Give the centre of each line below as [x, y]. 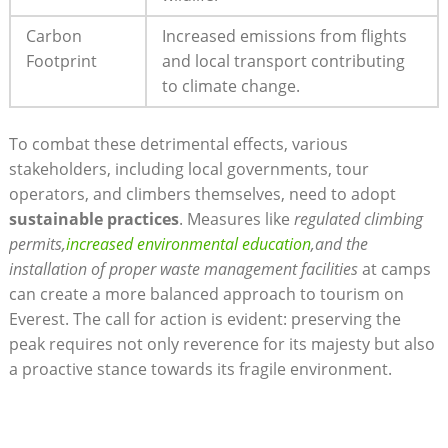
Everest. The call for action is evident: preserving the [204, 318]
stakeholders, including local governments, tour [188, 168]
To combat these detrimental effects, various [178, 143]
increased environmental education [188, 243]
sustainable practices [93, 218]
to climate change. [230, 85]
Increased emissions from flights [284, 35]
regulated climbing [358, 218]
